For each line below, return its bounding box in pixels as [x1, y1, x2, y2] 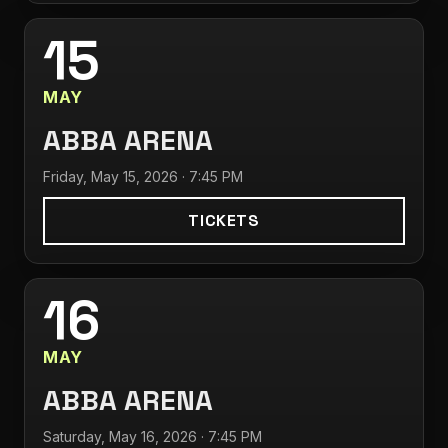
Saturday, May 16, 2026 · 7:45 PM [43, 428, 262, 445]
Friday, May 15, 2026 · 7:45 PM [43, 168, 243, 185]
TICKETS [188, 210, 260, 231]
